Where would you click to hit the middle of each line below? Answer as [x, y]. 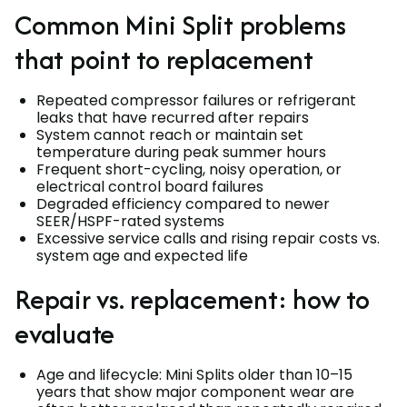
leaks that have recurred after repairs [173, 117]
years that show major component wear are [195, 392]
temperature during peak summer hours [181, 152]
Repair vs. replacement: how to [192, 299]
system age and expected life [142, 255]
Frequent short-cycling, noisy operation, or [189, 169]
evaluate [65, 333]
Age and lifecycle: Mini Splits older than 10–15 [194, 374]
